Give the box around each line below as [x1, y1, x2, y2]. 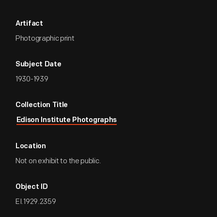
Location [15, 143, 46, 150]
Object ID [15, 184, 48, 191]
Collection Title [15, 102, 68, 109]
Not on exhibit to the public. [15, 156, 101, 166]
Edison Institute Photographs [16, 117, 117, 124]
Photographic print [15, 34, 75, 43]
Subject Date [15, 61, 62, 68]
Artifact [15, 20, 43, 28]
